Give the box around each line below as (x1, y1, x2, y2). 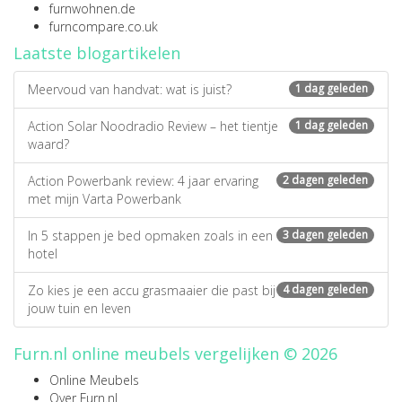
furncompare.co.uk (49, 18, 158, 35)
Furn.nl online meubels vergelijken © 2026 (13, 343, 337, 364)
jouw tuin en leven (28, 300, 131, 317)
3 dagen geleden (283, 227, 368, 242)
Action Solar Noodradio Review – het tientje (28, 118, 278, 135)
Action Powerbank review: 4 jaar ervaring (28, 172, 258, 189)
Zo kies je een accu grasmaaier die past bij (28, 282, 275, 299)
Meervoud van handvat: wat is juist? (28, 81, 232, 98)
